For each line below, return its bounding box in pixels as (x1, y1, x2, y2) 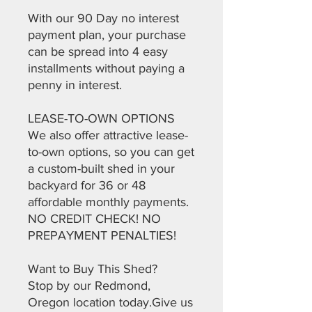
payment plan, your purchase (28, 28, 186, 42)
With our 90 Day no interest (28, 11, 179, 25)
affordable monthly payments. (28, 195, 189, 209)
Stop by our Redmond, (28, 279, 150, 292)
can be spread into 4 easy (28, 45, 168, 58)
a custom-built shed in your (28, 162, 175, 175)
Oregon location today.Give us (28, 295, 193, 309)
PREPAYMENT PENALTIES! (28, 228, 176, 242)
